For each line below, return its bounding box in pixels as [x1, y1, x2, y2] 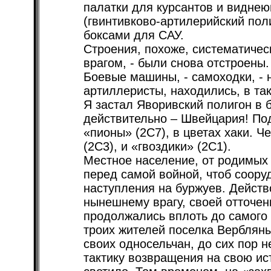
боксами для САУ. [83, 28, 184, 42]
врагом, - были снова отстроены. [83, 56, 269, 70]
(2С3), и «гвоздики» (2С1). [83, 140, 231, 153]
